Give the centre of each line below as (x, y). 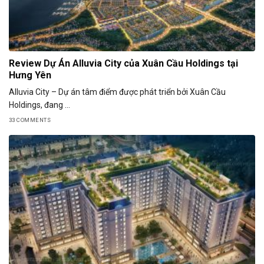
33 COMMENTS (30, 120)
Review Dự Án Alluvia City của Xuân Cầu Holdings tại (123, 64)
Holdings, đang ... (39, 105)
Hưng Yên (30, 75)
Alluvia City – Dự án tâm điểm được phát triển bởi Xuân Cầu (117, 92)
